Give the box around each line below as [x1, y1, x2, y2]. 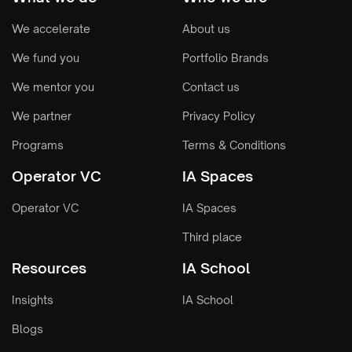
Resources [12, 259, 86, 277]
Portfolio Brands [182, 51, 269, 64]
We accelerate [12, 22, 90, 35]
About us [182, 22, 230, 35]
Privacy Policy [182, 109, 255, 123]
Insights [12, 293, 53, 306]
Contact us [182, 80, 240, 93]
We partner [12, 109, 71, 123]
